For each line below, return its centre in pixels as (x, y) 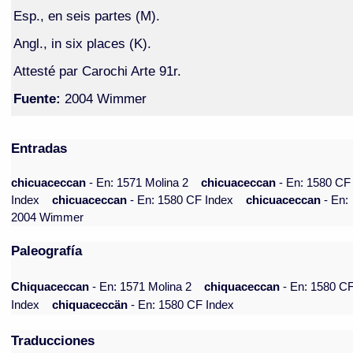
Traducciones (53, 341)
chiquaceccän (90, 305)
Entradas (39, 149)
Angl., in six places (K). (82, 43)
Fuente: (37, 98)
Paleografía (47, 251)
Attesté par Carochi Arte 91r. (97, 71)
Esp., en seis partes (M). (86, 15)
